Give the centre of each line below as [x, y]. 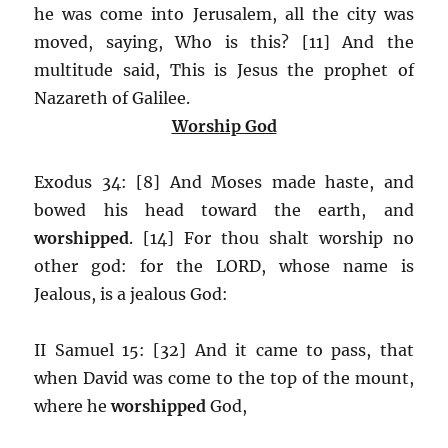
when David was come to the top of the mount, [224, 377]
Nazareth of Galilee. [112, 97]
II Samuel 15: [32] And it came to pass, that [224, 349]
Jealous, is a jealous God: [131, 293]
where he [73, 405]
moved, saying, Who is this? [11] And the [224, 41]
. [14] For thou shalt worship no [271, 237]
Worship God [224, 125]
